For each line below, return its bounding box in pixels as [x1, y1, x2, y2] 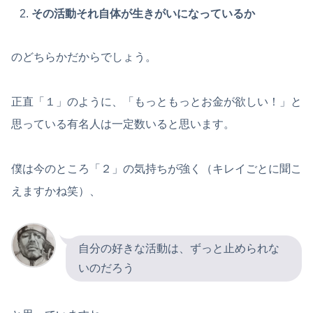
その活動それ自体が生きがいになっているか [31, 8, 256, 20]
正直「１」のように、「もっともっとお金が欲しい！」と [11, 96, 302, 108]
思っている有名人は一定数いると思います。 [11, 118, 235, 131]
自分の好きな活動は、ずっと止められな [78, 242, 279, 255]
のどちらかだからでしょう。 [11, 51, 156, 64]
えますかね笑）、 [11, 185, 101, 198]
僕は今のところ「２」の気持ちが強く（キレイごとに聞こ [11, 163, 302, 175]
